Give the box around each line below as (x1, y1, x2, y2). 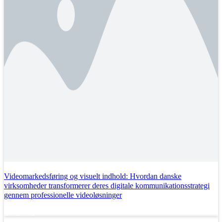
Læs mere (4, 207, 35, 216)
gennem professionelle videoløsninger (4, 190, 122, 199)
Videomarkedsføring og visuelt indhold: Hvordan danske (4, 171, 181, 180)
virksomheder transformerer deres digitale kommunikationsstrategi (4, 181, 210, 190)
